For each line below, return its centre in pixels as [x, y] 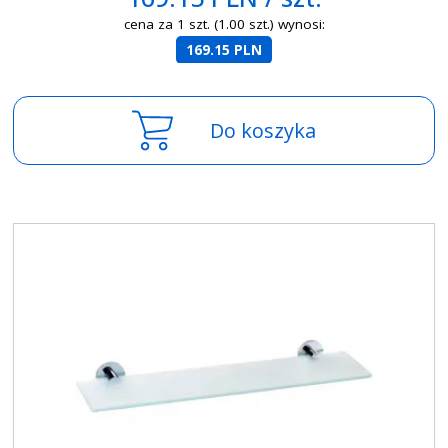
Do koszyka [263, 130]
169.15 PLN [224, 49]
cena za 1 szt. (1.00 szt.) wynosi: [224, 23]
